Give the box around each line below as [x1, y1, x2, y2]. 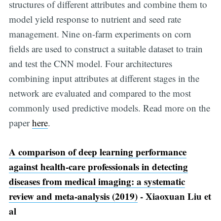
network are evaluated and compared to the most [8, 87, 191, 100]
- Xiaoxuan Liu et [137, 189, 211, 203]
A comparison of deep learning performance [8, 145, 186, 158]
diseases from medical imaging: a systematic [8, 174, 185, 188]
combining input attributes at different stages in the [8, 72, 199, 85]
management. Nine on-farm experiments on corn [8, 28, 191, 40]
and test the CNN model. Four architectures [8, 57, 172, 70]
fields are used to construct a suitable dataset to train [8, 42, 203, 55]
